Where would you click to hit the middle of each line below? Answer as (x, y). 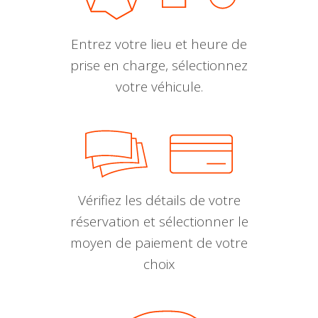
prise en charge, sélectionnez (159, 66)
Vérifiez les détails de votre (159, 201)
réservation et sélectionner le (159, 222)
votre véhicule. (159, 87)
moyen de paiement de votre (159, 243)
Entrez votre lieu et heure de (159, 44)
